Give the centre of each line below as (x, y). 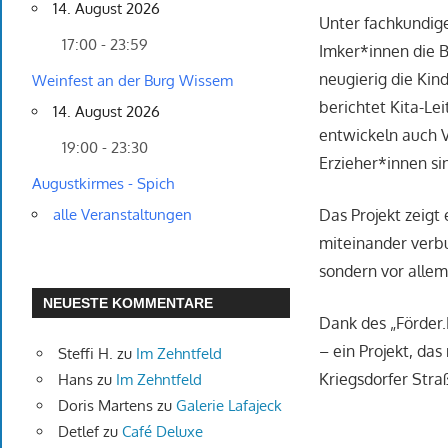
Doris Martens (105, 405)
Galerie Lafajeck (228, 405)
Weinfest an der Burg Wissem (132, 81)
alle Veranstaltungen (122, 215)
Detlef (78, 431)
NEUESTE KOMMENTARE (128, 302)
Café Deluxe (162, 431)
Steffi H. (85, 353)
